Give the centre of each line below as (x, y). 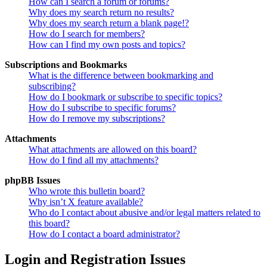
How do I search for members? (87, 34)
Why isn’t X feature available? (86, 202)
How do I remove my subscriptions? (97, 119)
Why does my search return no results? (101, 13)
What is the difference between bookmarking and (121, 76)
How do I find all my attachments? (94, 160)
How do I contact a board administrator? (104, 234)
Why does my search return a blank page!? (109, 23)
